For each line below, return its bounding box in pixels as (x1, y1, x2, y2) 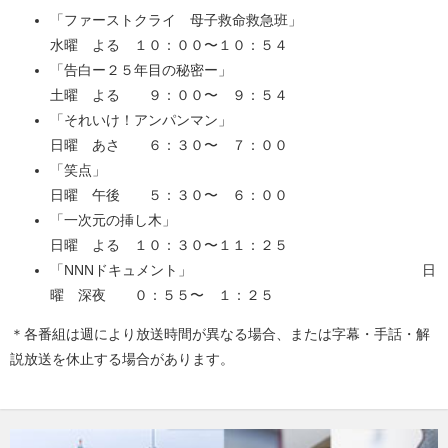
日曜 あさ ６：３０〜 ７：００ (50, 137, 288, 153)
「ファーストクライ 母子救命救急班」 (50, 12, 428, 28)
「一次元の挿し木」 (50, 212, 426, 228)
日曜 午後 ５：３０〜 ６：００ (50, 187, 288, 203)
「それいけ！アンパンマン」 (50, 112, 426, 128)
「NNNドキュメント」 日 (50, 262, 436, 278)
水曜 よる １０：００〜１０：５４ (50, 37, 288, 53)
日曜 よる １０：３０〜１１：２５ (50, 237, 288, 253)
